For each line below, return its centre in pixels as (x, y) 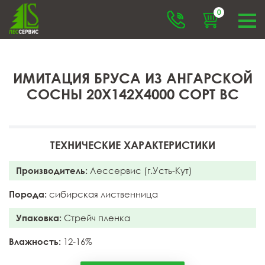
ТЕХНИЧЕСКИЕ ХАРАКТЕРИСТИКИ (132, 145)
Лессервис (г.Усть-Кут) (140, 171)
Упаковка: (39, 218)
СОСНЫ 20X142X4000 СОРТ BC (132, 94)
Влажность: (35, 242)
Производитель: (52, 171)
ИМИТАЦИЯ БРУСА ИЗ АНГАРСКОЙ (132, 78)
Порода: (28, 194)
